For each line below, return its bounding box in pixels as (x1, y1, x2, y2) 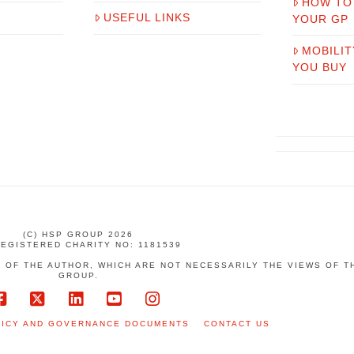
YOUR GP (292, 13, 348, 26)
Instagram (153, 306, 230, 325)
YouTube (115, 306, 183, 325)
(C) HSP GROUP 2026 (23, 230, 134, 239)
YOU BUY (292, 61, 347, 74)
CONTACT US (204, 319, 270, 329)
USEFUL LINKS (104, 11, 191, 24)
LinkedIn (77, 306, 142, 325)
